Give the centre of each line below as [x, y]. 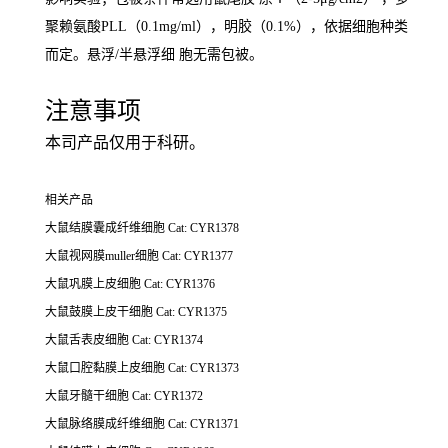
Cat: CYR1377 [197, 256]
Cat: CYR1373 [203, 368]
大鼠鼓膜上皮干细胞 [100, 312]
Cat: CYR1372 [167, 396]
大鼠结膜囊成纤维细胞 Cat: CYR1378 [142, 228]
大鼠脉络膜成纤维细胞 [106, 424]
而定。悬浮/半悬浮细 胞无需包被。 [154, 55]
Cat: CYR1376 [179, 284]
